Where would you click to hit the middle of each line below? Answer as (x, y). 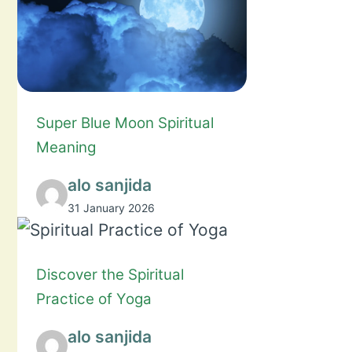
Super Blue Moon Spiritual (125, 123)
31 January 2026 (112, 208)
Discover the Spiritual (110, 275)
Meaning (66, 148)
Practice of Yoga (94, 299)
